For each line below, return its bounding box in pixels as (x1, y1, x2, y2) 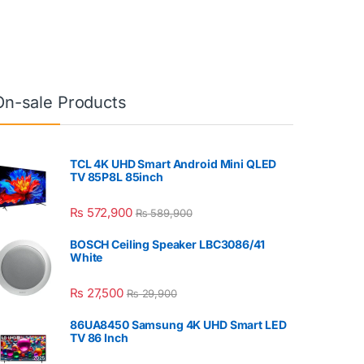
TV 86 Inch (70, 331, 128, 345)
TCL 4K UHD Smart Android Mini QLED (70, 156, 277, 171)
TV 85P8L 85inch (70, 169, 163, 184)
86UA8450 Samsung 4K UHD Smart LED (70, 318, 287, 332)
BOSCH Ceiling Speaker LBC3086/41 (70, 237, 265, 252)
